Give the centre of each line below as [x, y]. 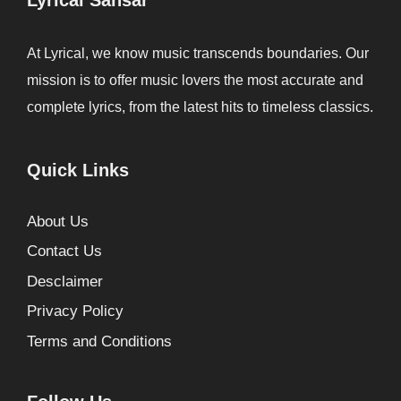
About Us [58, 221]
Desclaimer [65, 281]
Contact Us [64, 251]
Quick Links [78, 170]
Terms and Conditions [99, 341]
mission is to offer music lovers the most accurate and [195, 80]
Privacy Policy [75, 311]
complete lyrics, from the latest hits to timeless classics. [200, 107]
